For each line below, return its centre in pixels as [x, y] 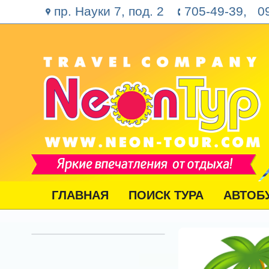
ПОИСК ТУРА [166, 195]
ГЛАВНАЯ [80, 195]
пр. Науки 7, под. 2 [109, 11]
